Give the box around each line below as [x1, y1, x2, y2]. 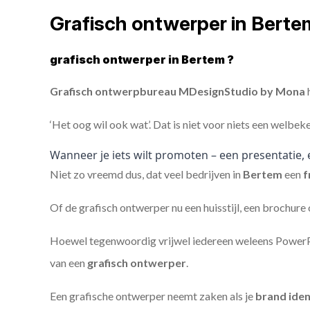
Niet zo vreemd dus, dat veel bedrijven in [50, 167, 243, 181]
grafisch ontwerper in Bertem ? [50, 53, 234, 66]
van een [50, 256, 87, 269]
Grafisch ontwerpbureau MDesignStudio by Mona [50, 84, 305, 98]
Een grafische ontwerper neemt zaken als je [50, 289, 255, 302]
